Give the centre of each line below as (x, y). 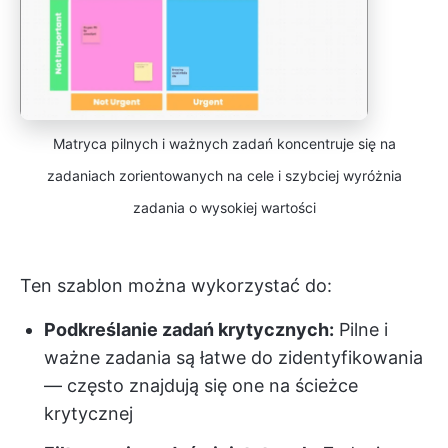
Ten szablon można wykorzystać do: (176, 286)
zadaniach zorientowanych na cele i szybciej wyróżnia (224, 176)
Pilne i (361, 330)
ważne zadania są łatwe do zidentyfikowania (233, 358)
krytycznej (88, 414)
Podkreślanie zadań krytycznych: (189, 330)
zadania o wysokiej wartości (224, 208)
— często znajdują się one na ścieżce (201, 386)
